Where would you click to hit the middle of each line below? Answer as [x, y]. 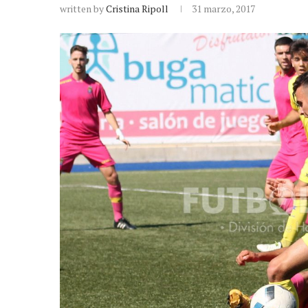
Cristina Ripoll [137, 9]
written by [83, 9]
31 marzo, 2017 [223, 9]
